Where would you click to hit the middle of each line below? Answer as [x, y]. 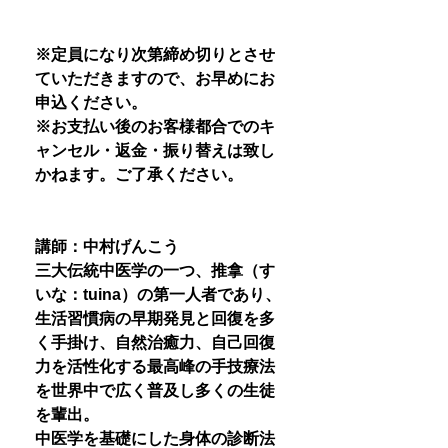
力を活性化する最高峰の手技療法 [155, 366]
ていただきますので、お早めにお [155, 78]
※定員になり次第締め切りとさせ [155, 54]
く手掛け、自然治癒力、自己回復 [155, 342]
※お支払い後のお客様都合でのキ [155, 126]
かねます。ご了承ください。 [139, 174]
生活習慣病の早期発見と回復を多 [155, 318]
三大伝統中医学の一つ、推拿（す [155, 270]
